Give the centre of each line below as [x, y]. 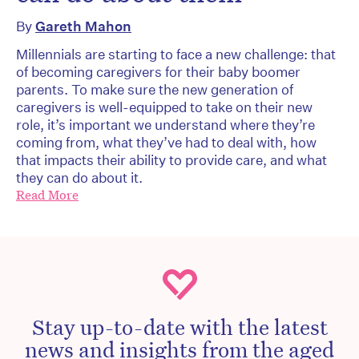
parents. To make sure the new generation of [155, 89]
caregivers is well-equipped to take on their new [164, 107]
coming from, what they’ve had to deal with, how [166, 142]
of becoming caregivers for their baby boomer [158, 71]
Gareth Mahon [83, 26]
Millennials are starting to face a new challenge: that [176, 54]
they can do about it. [79, 177]
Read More [47, 195]
